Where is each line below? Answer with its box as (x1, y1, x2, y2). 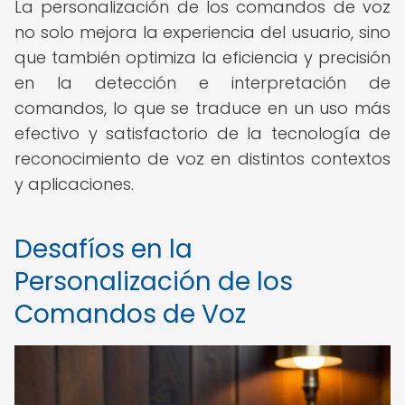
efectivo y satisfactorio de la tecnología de (14, 122, 391, 145)
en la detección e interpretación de (14, 71, 391, 94)
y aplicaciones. (14, 173, 134, 195)
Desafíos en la (14, 231, 193, 267)
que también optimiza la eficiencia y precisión (14, 46, 391, 69)
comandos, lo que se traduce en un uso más (14, 97, 391, 119)
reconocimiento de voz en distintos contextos (14, 147, 391, 170)
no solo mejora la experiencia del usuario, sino (14, 21, 391, 43)
